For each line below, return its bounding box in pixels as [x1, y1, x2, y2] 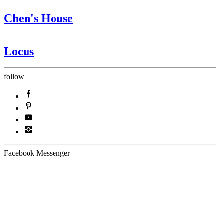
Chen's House [4, 11, 73, 25]
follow [4, 72, 24, 81]
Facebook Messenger [4, 149, 70, 158]
